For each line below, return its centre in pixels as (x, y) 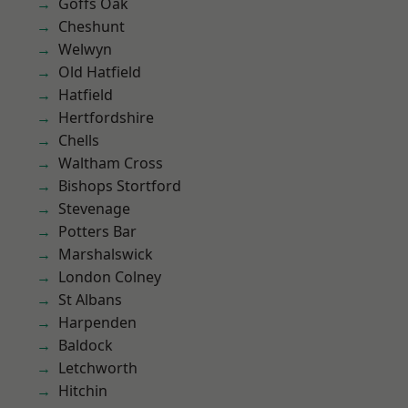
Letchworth (98, 368)
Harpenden (97, 322)
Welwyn (85, 49)
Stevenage (94, 209)
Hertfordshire (106, 117)
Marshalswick (106, 254)
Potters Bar (97, 231)
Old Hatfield (100, 72)
